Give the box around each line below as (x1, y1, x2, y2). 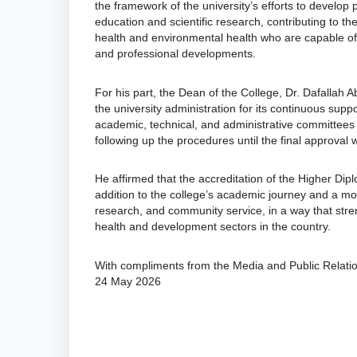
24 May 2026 (95, 275, 161, 288)
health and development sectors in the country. (95, 220, 331, 233)
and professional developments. (95, 46, 256, 60)
